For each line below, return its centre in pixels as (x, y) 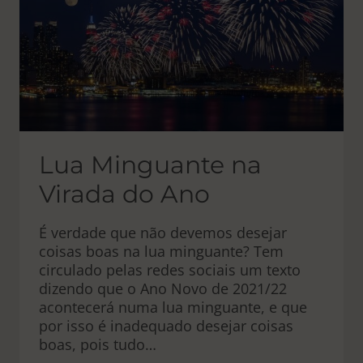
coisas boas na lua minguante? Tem (161, 251)
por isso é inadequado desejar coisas (166, 326)
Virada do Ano (124, 194)
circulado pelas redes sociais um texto (170, 270)
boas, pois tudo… (98, 344)
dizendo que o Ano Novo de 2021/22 (163, 288)
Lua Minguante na (150, 165)
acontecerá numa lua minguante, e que (173, 307)
